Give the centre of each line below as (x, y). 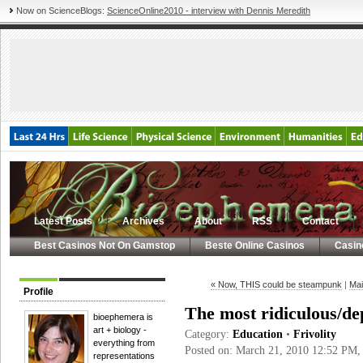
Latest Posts (63, 221)
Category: (209, 334)
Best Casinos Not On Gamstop (105, 246)
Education (258, 334)
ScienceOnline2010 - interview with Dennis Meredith (209, 11)
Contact (320, 221)
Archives (143, 221)
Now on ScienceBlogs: (62, 11)
